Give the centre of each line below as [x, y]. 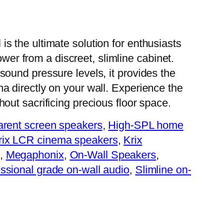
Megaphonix [35, 155]
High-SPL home [146, 125]
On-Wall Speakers [113, 155]
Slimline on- [163, 169]
